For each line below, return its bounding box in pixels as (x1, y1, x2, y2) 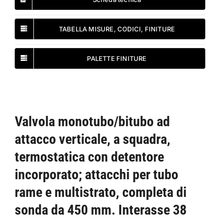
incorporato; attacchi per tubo (14, 166, 178, 183)
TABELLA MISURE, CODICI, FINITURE (58, 25, 175, 33)
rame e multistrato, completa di (14, 184, 187, 200)
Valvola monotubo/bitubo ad (14, 113, 170, 130)
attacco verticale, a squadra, (14, 131, 170, 147)
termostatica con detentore (14, 148, 164, 165)
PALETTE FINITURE (87, 54, 147, 62)
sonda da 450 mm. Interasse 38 (14, 201, 187, 218)
